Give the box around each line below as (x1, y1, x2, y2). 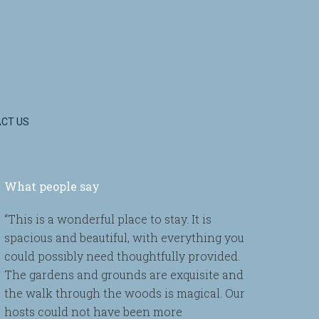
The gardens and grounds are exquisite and (4, 267, 244, 282)
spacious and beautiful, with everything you (4, 230, 244, 245)
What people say (4, 179, 100, 194)
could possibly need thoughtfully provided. (4, 249, 240, 263)
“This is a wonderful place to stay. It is (4, 211, 211, 226)
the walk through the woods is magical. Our (4, 286, 245, 300)
